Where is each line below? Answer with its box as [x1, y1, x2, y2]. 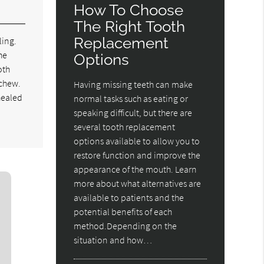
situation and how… [74, 233, 153, 246]
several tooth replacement [74, 120, 176, 133]
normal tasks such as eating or [74, 92, 189, 104]
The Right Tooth [74, 16, 186, 35]
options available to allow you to [74, 134, 200, 147]
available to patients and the [74, 191, 184, 203]
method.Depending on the [74, 219, 177, 232]
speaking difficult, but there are [74, 106, 193, 118]
